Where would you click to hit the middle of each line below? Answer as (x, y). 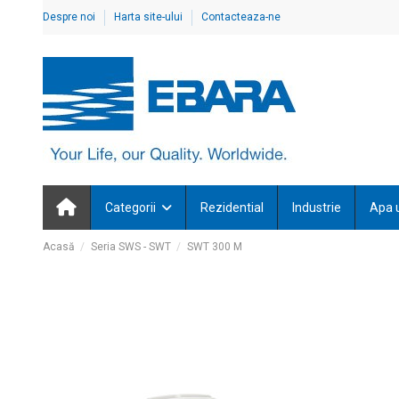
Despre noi (70, 17)
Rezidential (232, 208)
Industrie (316, 208)
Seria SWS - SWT (130, 247)
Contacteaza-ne (240, 17)
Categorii (131, 208)
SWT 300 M (214, 247)
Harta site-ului (149, 17)
